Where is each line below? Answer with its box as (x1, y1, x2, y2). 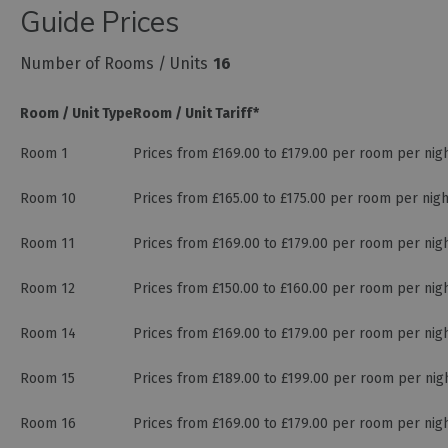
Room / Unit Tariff (133, 105, 253, 123)
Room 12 (20, 280, 75, 298)
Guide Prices (20, 4, 179, 40)
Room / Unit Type (20, 105, 133, 123)
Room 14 (20, 325, 76, 343)
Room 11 (20, 235, 75, 253)
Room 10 (20, 190, 76, 208)
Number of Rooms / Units (20, 54, 208, 74)
